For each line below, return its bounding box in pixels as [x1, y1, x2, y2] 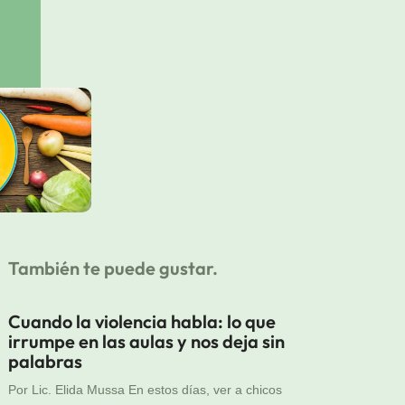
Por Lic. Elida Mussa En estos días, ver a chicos [8, 381, 283, 397]
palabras [8, 349, 83, 372]
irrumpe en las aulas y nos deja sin [8, 329, 286, 353]
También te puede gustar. [8, 256, 219, 279]
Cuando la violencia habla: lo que [8, 309, 277, 333]
